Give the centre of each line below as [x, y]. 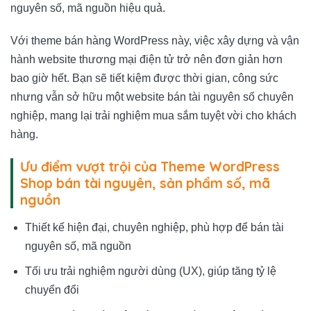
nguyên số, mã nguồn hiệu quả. [88, 8]
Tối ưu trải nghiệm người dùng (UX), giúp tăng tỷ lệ [150, 271]
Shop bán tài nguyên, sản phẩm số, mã [145, 184]
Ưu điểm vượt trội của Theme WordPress [150, 167]
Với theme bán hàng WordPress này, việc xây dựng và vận [155, 41]
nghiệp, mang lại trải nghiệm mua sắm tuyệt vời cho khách [153, 116]
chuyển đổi [52, 290]
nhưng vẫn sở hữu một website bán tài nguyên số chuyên [152, 97]
